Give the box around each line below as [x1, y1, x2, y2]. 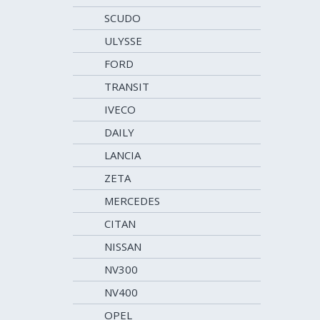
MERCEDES [104, 194, 160, 208]
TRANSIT [104, 79, 149, 94]
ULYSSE [104, 34, 142, 48]
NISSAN [104, 239, 141, 254]
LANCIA [104, 148, 141, 162]
